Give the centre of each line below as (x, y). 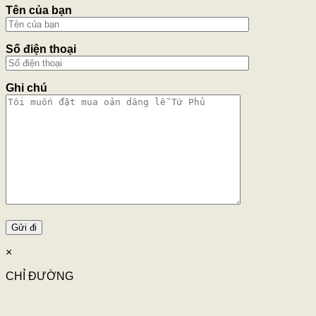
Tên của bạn (39, 11)
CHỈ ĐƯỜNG (39, 276)
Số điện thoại (41, 49)
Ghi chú (26, 88)
